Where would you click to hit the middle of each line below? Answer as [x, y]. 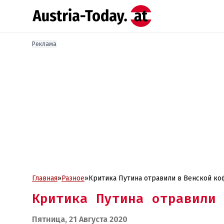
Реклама [44, 44]
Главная [45, 178]
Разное [73, 178]
